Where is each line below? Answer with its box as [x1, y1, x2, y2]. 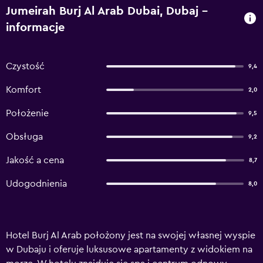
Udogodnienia [6, 179, 67, 188]
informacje [6, 22, 65, 33]
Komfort [6, 85, 41, 95]
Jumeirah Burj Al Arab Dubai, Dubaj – [6, 5, 208, 17]
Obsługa [6, 132, 43, 141]
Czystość [6, 62, 45, 71]
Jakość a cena [6, 156, 64, 165]
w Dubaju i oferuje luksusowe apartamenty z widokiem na [6, 245, 252, 254]
